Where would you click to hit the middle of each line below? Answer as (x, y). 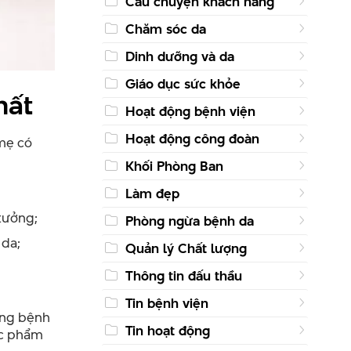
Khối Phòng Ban (174, 166)
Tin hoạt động (167, 330)
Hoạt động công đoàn (192, 138)
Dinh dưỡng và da (179, 56)
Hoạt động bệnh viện (190, 111)
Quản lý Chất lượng (186, 248)
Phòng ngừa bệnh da (189, 221)
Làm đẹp (152, 193)
